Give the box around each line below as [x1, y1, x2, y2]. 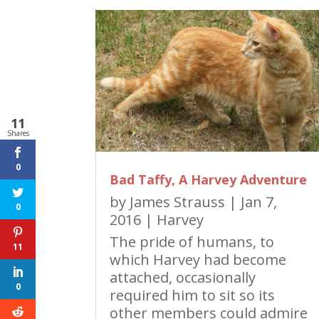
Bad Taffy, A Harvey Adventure [110, 170, 308, 188]
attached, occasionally [110, 267, 256, 287]
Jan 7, [241, 192, 278, 211]
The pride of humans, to [110, 231, 275, 251]
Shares [6, 128, 29, 138]
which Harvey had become [110, 249, 287, 269]
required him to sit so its [110, 285, 276, 305]
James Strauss [130, 192, 226, 211]
